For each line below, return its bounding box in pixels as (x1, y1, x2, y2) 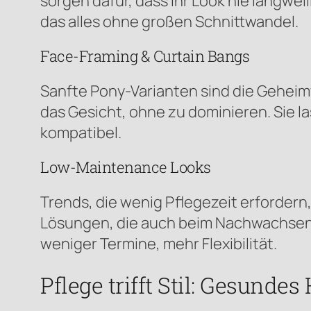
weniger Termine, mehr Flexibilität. (40, 233, 277, 254)
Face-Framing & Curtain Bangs (40, 45, 249, 66)
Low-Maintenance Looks (40, 156, 211, 177)
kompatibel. (40, 121, 121, 143)
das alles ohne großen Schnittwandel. (40, 10, 299, 32)
